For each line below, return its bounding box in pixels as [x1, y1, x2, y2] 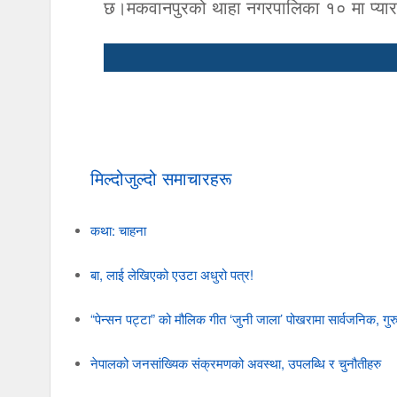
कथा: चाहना [90, 221, 147, 240]
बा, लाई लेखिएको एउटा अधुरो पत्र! [90, 265, 254, 284]
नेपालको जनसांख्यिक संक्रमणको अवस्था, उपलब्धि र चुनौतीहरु [90, 354, 382, 373]
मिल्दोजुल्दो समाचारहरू [90, 165, 233, 191]
